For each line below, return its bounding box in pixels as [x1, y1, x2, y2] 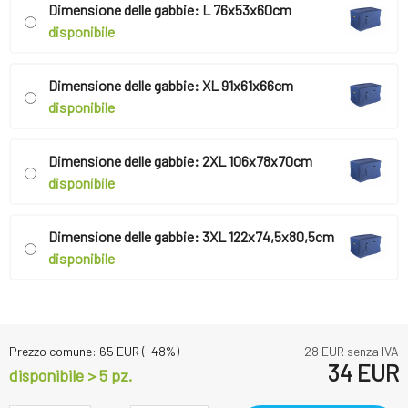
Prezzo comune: [9, 343, 99, 360]
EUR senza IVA [319, 343, 399, 360]
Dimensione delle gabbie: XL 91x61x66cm [48, 76, 293, 95]
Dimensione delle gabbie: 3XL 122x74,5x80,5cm [48, 228, 334, 246]
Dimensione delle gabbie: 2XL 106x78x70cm [48, 152, 312, 170]
